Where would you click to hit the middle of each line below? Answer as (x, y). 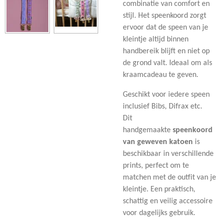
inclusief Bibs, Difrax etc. (164, 106)
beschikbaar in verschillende (168, 154)
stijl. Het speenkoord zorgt (165, 16)
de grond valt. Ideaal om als (167, 63)
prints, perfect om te (156, 166)
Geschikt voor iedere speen (166, 94)
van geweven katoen (158, 142)
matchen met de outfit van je (169, 177)
